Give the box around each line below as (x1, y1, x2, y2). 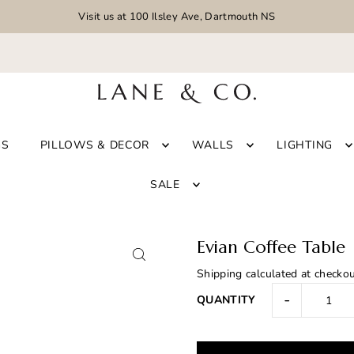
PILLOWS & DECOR (40, 137, 150, 153)
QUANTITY (196, 292, 256, 308)
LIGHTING (277, 137, 333, 153)
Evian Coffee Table (196, 236, 345, 258)
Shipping (196, 266, 243, 282)
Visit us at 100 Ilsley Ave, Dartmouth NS (78, 9, 276, 24)
